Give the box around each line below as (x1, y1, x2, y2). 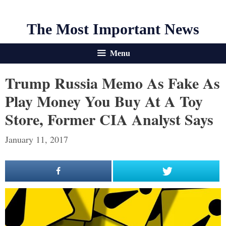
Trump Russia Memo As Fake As (5, 72, 220, 94)
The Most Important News (27, 21, 199, 37)
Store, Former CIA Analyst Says (5, 108, 213, 130)
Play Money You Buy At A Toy (5, 90, 203, 112)
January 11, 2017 (5, 133, 68, 145)
